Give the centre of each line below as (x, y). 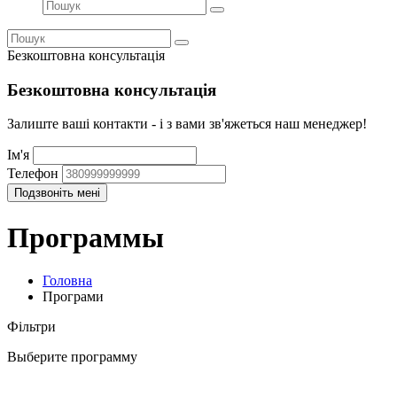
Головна (67, 281)
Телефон (33, 174)
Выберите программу (72, 357)
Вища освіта (82, 387)
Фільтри (31, 327)
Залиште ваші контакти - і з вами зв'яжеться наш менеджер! (187, 124)
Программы (86, 237)
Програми (73, 297)
